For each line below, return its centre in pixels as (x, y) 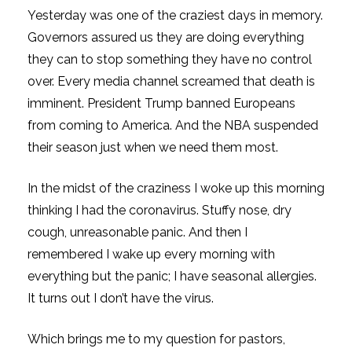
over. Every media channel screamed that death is (171, 81)
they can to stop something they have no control (170, 59)
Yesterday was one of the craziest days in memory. (175, 15)
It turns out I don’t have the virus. (121, 298)
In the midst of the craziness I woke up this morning (176, 188)
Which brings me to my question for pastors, (156, 339)
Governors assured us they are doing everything (166, 37)
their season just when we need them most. (153, 147)
